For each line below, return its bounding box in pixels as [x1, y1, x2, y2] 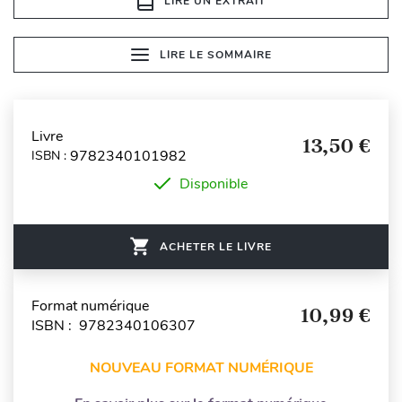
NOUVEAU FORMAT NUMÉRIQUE [89, 357, 313, 378]
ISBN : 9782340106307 [31, 315, 196, 336]
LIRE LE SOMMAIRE [159, 47, 272, 62]
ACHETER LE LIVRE [160, 239, 272, 254]
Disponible [179, 173, 248, 194]
